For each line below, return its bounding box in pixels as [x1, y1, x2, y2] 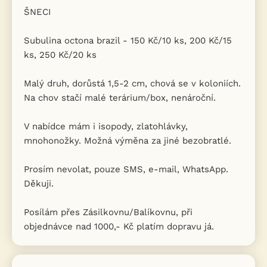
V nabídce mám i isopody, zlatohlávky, [24, 120, 188, 132]
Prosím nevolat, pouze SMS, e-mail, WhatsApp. [24, 163, 228, 175]
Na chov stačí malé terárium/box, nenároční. [24, 92, 216, 103]
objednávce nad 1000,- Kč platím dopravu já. [24, 221, 214, 232]
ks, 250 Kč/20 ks [24, 49, 97, 60]
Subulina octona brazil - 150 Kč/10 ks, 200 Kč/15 [24, 35, 232, 46]
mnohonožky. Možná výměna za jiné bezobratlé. [24, 135, 231, 146]
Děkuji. [24, 178, 54, 189]
